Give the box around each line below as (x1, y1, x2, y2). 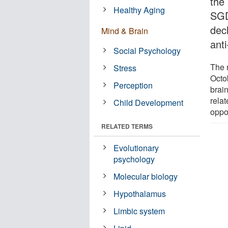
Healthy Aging (113, 4, 165, 16)
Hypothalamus (113, 187, 166, 199)
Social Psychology (113, 44, 181, 56)
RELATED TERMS (101, 121, 153, 131)
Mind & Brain (101, 24, 148, 37)
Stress (113, 62, 137, 74)
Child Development (113, 96, 184, 108)
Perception (113, 79, 153, 91)
